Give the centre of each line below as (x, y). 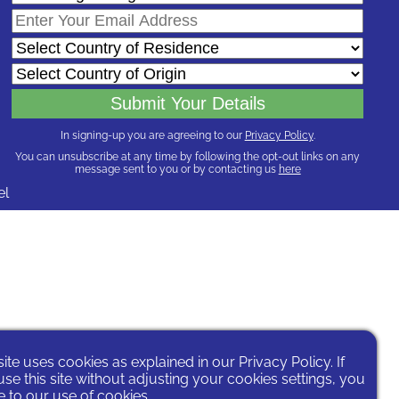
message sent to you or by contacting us (176, 169)
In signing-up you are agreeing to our (152, 135)
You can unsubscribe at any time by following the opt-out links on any (188, 156)
